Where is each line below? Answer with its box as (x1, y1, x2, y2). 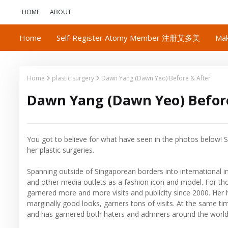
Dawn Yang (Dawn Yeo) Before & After (101, 74, 211, 82)
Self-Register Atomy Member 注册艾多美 (56, 33, 200, 43)
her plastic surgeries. (27, 145, 94, 155)
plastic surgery (52, 74, 94, 82)
